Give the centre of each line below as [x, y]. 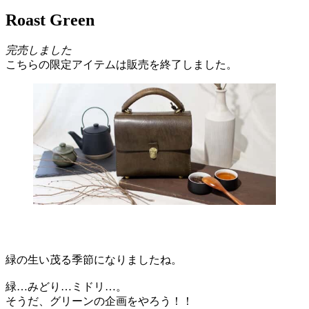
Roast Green [50, 20]
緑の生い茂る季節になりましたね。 [94, 259]
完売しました [39, 50]
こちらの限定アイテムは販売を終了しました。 [121, 64]
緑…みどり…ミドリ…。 [66, 286]
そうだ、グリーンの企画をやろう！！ [99, 301]
